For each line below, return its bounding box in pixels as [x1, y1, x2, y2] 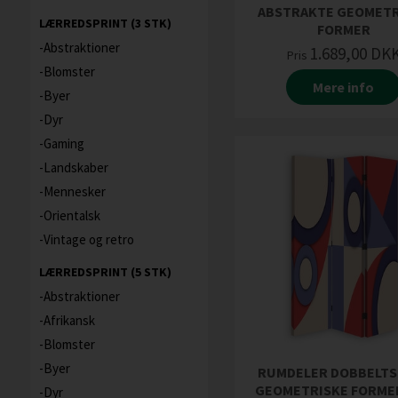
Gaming [43, 135, 84, 152]
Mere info [313, 77, 375, 96]
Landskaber [43, 159, 108, 176]
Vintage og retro [43, 231, 134, 248]
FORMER [316, 20, 370, 38]
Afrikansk [43, 312, 95, 329]
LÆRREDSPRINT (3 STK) [38, 15, 171, 31]
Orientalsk [43, 207, 100, 224]
